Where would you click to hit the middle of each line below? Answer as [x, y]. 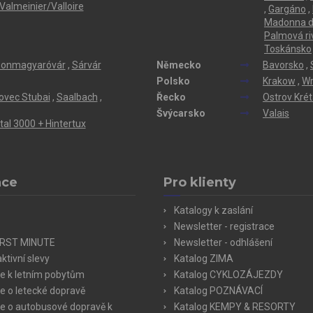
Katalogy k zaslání [213, 210]
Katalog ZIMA [204, 258]
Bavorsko [283, 65]
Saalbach [77, 97]
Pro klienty [200, 182]
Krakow [279, 81]
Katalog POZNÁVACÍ [218, 290]
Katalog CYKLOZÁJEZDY [228, 274]
